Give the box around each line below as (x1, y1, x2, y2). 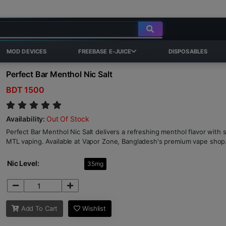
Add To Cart (19, 204, 58, 212)
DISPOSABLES (168, 48, 208, 55)
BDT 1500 (6, 85, 44, 95)
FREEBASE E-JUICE (78, 48, 132, 55)
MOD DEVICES (6, 48, 47, 55)
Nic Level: (7, 159, 39, 167)
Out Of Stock (46, 115, 89, 123)
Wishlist (80, 204, 106, 212)
